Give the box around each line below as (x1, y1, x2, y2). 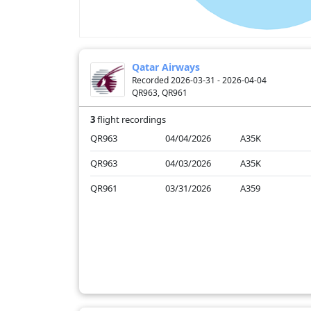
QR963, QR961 (132, 87, 187, 99)
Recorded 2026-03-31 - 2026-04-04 (132, 74, 267, 87)
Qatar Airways (132, 60, 200, 74)
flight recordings (95, 113, 166, 126)
